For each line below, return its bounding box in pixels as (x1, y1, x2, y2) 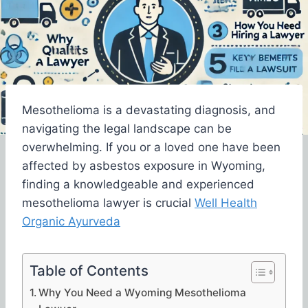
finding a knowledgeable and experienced (22, 177, 254, 191)
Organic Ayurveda (22, 214, 120, 228)
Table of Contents (30, 261, 148, 279)
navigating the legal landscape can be (22, 121, 232, 135)
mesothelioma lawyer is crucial (22, 195, 195, 210)
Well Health (195, 195, 257, 210)
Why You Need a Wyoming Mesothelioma (38, 285, 247, 299)
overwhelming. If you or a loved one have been (22, 140, 280, 154)
